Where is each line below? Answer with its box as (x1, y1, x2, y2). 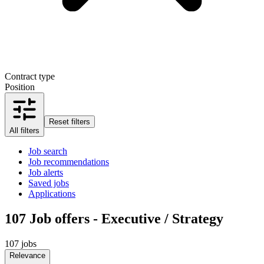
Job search (28, 146, 67, 156)
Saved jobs (28, 177, 69, 188)
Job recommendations (28, 156, 109, 167)
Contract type (5, 71, 55, 81)
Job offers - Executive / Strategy (29, 210, 223, 226)
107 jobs (5, 238, 37, 249)
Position (5, 81, 35, 92)
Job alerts (28, 167, 63, 177)
